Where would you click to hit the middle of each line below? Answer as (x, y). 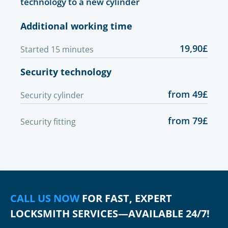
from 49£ (188, 94)
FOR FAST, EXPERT (126, 198)
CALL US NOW (45, 198)
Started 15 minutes (57, 49)
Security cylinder (52, 95)
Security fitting (48, 122)
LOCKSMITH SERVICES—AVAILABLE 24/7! (110, 213)
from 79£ (188, 121)
